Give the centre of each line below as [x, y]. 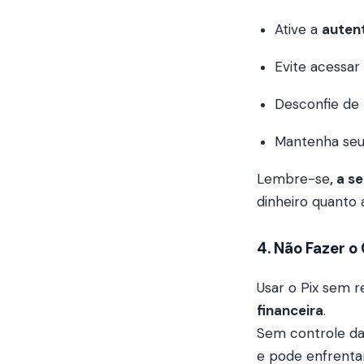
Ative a [299, 30]
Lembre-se [293, 179]
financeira [290, 310]
